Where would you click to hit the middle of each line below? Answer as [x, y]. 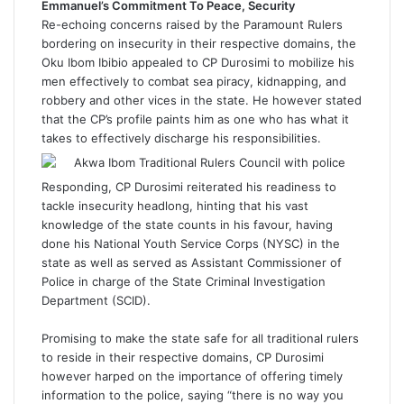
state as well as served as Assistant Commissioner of [192, 262]
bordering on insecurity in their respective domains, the [199, 43]
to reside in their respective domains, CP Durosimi [183, 357]
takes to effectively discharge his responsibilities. [181, 138]
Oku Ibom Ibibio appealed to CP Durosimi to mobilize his [198, 62]
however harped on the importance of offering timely [192, 376]
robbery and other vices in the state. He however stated [202, 100]
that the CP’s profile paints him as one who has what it [195, 119]
